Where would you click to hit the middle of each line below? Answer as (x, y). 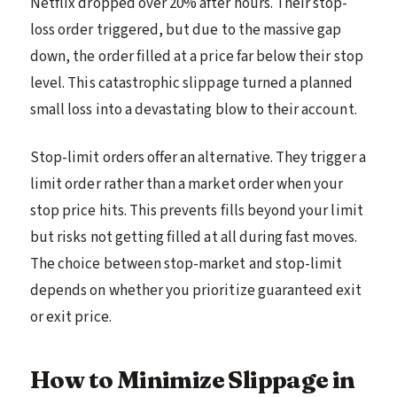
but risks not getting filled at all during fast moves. (194, 237)
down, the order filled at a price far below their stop (197, 56)
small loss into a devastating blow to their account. (194, 109)
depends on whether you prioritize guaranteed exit (196, 290)
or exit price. (71, 317)
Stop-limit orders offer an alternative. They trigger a (198, 157)
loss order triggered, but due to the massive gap (186, 30)
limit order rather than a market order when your (187, 184)
